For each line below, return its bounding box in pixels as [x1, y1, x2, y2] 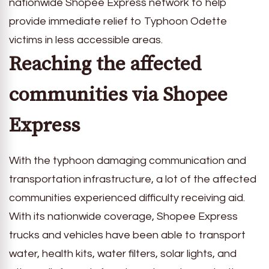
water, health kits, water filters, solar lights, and [9, 247, 237, 259]
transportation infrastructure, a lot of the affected [9, 173, 256, 185]
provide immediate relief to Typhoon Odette [9, 16, 227, 28]
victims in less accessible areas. [9, 34, 163, 46]
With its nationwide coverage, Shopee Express [9, 210, 238, 222]
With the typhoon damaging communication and [9, 154, 246, 166]
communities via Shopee [9, 83, 228, 108]
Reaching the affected [9, 52, 201, 77]
